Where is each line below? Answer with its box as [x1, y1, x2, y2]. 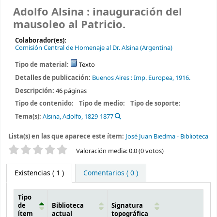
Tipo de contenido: [15, 99, 75, 108]
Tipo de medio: [79, 99, 127, 108]
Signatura [111, 201, 143, 210]
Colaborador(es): [15, 36, 66, 46]
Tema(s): [15, 112, 43, 122]
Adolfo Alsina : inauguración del [13, 4, 182, 20]
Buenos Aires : [92, 73, 132, 82]
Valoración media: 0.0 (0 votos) [76, 146, 164, 155]
